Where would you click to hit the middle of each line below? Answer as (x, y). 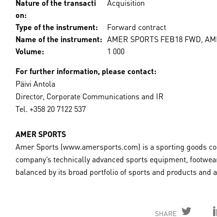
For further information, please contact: (86, 70)
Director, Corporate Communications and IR (90, 95)
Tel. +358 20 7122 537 (51, 108)
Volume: (30, 50)
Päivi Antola (35, 83)
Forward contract (137, 26)
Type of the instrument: (57, 26)
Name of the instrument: (59, 38)
